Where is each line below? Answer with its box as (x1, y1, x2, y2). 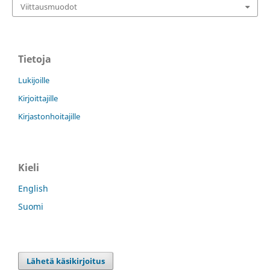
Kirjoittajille (18, 92, 58, 104)
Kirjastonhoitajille (18, 110, 80, 122)
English (18, 182, 48, 194)
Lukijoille (18, 74, 49, 86)
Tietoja (18, 52, 51, 66)
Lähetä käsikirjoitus (27, 255, 105, 266)
